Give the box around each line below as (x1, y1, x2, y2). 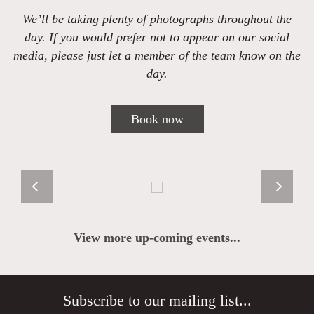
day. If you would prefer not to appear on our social (25, 30, 289, 44)
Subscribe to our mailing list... (62, 292, 252, 309)
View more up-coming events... (74, 231, 240, 245)
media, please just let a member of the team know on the (13, 48, 301, 62)
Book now (130, 112, 184, 126)
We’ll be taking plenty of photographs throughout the (22, 12, 292, 26)
